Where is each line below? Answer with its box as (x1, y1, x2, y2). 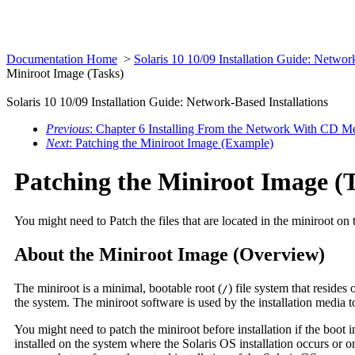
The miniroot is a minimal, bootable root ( (14, 281, 222, 295)
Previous (46, 122, 90, 136)
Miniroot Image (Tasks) (6, 67, 124, 80)
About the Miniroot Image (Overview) (14, 243, 325, 265)
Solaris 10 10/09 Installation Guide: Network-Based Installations (6, 95, 328, 109)
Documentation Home (6, 52, 117, 66)
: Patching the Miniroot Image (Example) (69, 136, 273, 150)
